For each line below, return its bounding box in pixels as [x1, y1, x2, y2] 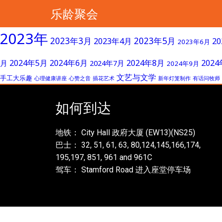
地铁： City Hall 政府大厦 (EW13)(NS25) [55, 128, 195, 137]
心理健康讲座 [34, 75, 67, 82]
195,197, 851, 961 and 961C [55, 153, 152, 162]
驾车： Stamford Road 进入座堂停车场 [55, 165, 191, 174]
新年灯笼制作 [158, 75, 191, 82]
